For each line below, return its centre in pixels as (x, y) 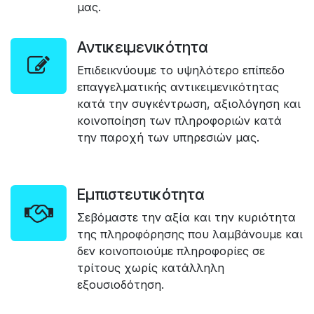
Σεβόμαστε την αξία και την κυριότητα (186, 217)
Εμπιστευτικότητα (141, 194)
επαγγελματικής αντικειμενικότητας (178, 87)
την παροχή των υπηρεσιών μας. (168, 137)
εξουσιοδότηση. (121, 284)
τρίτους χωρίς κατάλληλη (151, 267)
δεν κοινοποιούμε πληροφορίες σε (171, 251)
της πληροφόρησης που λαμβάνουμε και (190, 234)
